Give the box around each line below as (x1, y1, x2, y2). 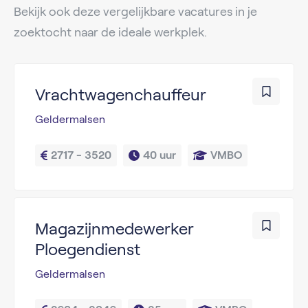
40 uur (143, 149, 176, 161)
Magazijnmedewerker (35, 219, 194, 238)
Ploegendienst (35, 240, 140, 258)
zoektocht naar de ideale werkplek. (14, 25, 207, 39)
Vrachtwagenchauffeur (35, 85, 206, 104)
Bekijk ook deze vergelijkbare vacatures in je (14, 5, 257, 19)
